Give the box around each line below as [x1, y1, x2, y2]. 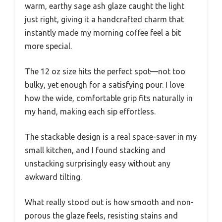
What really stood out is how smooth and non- [25, 197, 194, 207]
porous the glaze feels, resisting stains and [25, 211, 178, 220]
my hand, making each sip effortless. [25, 107, 156, 116]
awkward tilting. [25, 172, 82, 181]
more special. [25, 41, 72, 51]
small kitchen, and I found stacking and [25, 145, 166, 155]
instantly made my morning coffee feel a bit [25, 28, 181, 37]
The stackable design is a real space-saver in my [25, 132, 197, 141]
